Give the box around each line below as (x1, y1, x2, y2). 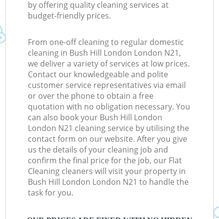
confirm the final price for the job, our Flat (28, 155, 182, 166)
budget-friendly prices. (28, 10, 111, 22)
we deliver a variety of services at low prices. (28, 58, 190, 69)
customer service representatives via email (28, 80, 186, 91)
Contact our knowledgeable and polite (28, 69, 169, 80)
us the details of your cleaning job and (28, 144, 169, 155)
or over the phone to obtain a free (28, 90, 154, 102)
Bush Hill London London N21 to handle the (28, 176, 189, 188)
